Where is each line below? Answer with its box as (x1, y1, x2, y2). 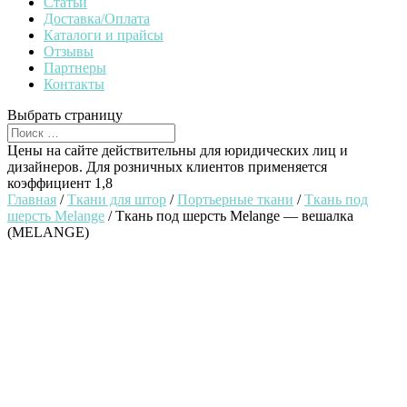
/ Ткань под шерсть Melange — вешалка (104, 208, 353, 223)
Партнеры (44, 60, 106, 75)
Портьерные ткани (177, 192, 293, 207)
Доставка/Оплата (44, 11, 150, 26)
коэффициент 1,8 (7, 175, 113, 191)
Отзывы (44, 44, 94, 59)
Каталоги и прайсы (44, 27, 164, 43)
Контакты (44, 76, 104, 92)
